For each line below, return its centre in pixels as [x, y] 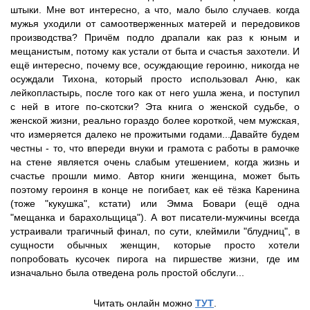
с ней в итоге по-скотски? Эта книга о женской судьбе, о [155, 107]
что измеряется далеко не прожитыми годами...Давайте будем [155, 134]
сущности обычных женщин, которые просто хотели [155, 245]
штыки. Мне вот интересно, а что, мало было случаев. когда [155, 10]
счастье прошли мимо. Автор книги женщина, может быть [155, 176]
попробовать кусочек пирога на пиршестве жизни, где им [155, 259]
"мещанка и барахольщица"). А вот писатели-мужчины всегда [155, 217]
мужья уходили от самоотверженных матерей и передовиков [155, 24]
